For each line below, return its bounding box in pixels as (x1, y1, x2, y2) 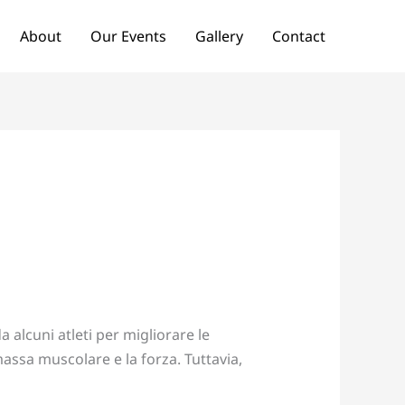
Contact (272, 26, 325, 46)
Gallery (195, 26, 243, 46)
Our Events (90, 26, 166, 46)
